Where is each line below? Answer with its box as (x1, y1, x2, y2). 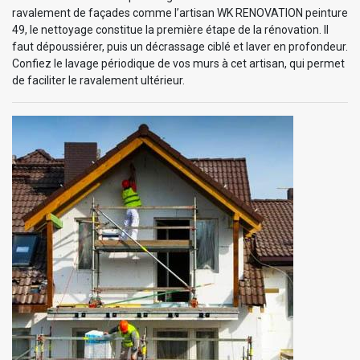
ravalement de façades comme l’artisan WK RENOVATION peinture (12, 6, 348, 19)
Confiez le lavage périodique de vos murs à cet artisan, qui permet (12, 56, 345, 70)
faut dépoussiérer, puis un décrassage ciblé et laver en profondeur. (12, 39, 348, 53)
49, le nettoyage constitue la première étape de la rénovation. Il (12, 22, 329, 36)
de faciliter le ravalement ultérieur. (12, 73, 185, 87)
